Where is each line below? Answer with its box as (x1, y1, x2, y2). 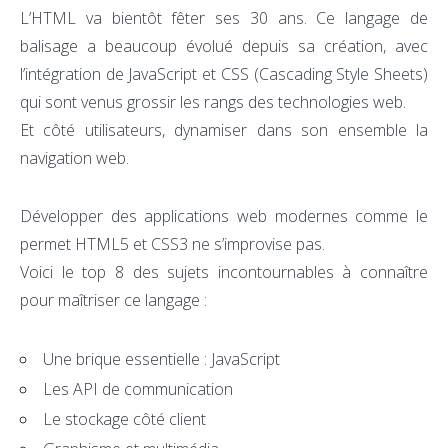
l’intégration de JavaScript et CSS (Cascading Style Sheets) (20, 62, 428, 85)
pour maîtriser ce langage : (20, 288, 207, 311)
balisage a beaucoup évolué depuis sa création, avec (20, 34, 428, 57)
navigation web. (20, 146, 129, 169)
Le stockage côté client (43, 407, 206, 430)
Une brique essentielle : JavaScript (43, 347, 280, 370)
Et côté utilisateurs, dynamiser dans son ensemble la (20, 118, 428, 141)
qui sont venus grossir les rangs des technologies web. (20, 90, 406, 113)
